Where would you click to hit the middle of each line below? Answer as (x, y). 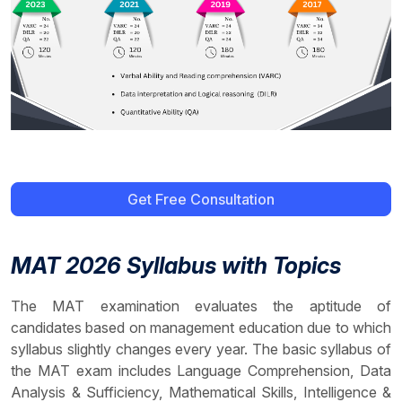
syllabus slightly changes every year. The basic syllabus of (201, 350)
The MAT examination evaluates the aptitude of (201, 306)
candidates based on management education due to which (201, 328)
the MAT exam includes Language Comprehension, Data (201, 371)
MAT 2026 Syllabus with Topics (176, 266)
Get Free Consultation (232, 200)
